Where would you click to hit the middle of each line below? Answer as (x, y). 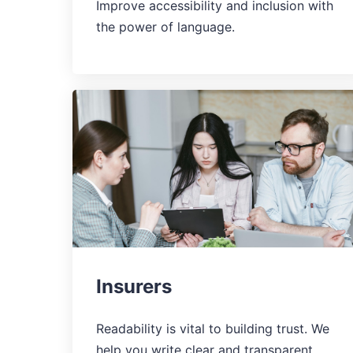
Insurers (134, 286)
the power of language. (165, 26)
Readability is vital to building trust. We (213, 328)
